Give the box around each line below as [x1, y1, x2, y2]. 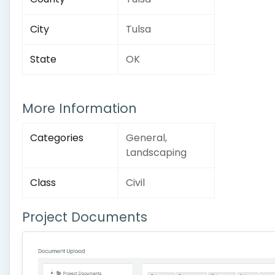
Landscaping [126, 145, 187, 160]
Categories [30, 131, 83, 145]
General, [126, 131, 167, 145]
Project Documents [22, 208, 147, 226]
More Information [22, 99, 137, 117]
